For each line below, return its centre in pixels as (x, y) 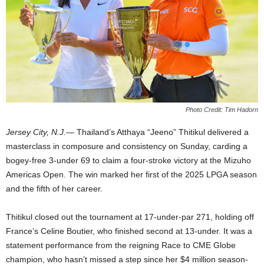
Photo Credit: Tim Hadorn (222, 110)
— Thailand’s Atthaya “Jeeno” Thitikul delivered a (157, 132)
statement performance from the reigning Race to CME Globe (121, 245)
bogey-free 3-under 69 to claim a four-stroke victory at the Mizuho (128, 161)
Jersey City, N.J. (36, 132)
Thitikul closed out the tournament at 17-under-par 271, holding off (130, 217)
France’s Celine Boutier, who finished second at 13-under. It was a (129, 231)
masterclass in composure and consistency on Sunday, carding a (127, 146)
